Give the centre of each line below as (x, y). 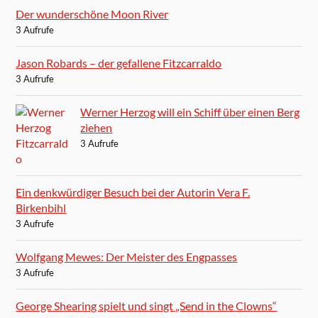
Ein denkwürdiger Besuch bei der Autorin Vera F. (133, 192)
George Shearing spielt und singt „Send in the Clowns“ (147, 306)
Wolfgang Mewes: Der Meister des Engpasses (127, 257)
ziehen (97, 127)
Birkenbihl (41, 208)
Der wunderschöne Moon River (92, 14)
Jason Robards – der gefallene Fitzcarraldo (119, 63)
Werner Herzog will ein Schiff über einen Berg (190, 112)
